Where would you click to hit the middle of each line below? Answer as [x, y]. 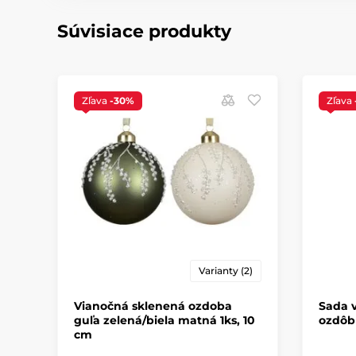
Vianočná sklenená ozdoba [153, 306]
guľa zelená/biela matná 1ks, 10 [164, 320]
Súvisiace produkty [144, 32]
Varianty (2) [225, 270]
